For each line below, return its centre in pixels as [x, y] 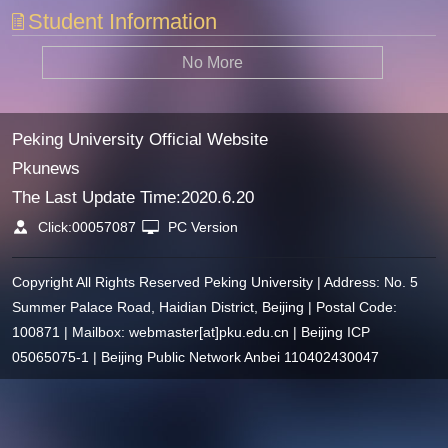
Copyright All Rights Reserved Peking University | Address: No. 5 [214, 281]
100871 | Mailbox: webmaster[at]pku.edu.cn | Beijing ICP [190, 331]
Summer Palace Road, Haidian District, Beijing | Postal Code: [204, 306]
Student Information [123, 21]
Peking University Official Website [139, 139]
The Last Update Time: [96, 197]
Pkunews [45, 168]
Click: [53, 227]
